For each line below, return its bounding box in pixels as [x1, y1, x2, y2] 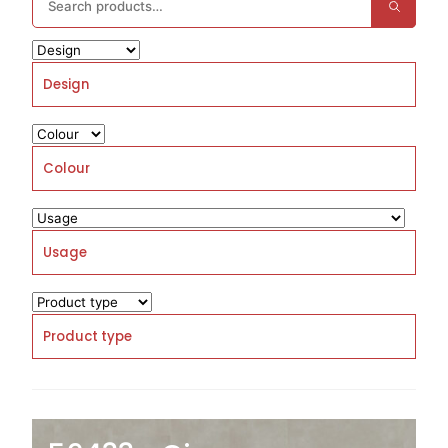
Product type [43, 327, 132, 346]
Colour [43, 159, 90, 178]
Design [43, 75, 89, 94]
